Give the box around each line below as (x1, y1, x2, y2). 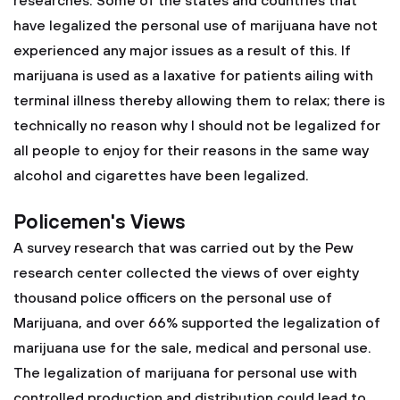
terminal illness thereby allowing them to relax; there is (13, 92, 385, 110)
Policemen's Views (13, 211, 186, 235)
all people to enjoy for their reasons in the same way (13, 142, 369, 160)
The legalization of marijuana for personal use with (13, 364, 357, 382)
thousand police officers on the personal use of (13, 289, 332, 307)
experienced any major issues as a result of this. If (13, 42, 351, 60)
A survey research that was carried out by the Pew (13, 239, 354, 257)
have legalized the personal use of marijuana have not (13, 17, 378, 35)
